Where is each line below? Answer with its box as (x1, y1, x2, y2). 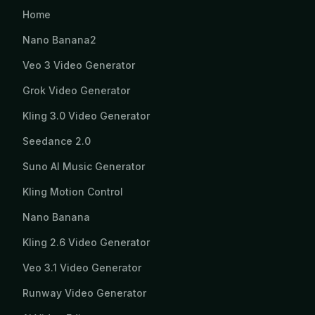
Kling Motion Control (22, 186, 123, 198)
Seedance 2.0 (22, 135, 91, 147)
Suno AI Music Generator (22, 160, 145, 172)
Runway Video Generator (22, 287, 146, 299)
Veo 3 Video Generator (22, 59, 135, 71)
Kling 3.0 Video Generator (22, 110, 150, 122)
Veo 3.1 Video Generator (22, 262, 141, 274)
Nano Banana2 (22, 34, 96, 46)
